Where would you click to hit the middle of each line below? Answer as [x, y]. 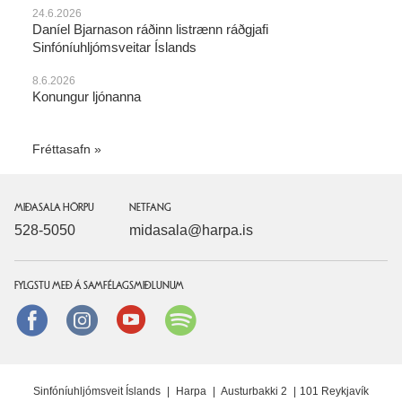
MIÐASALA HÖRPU [54, 208]
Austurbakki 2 [254, 392]
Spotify [238, 313]
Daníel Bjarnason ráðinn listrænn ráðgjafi [150, 30]
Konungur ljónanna [87, 97]
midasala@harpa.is [191, 231]
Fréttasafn [61, 149]
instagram [149, 313]
